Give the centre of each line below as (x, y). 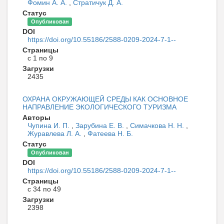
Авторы (36, 117)
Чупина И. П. (49, 125)
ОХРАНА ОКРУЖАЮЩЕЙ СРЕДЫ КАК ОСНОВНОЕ (105, 99)
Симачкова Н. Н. (158, 125)
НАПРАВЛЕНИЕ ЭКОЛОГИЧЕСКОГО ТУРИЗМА (99, 107)
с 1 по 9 (40, 58)
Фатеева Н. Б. (110, 133)
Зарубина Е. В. (101, 125)
